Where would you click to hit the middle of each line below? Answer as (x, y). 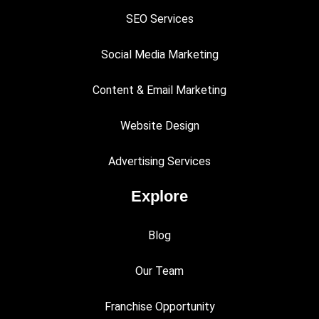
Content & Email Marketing (159, 90)
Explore (159, 197)
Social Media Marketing (159, 55)
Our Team (159, 271)
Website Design (159, 126)
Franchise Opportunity (159, 306)
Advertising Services (159, 162)
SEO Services (159, 19)
